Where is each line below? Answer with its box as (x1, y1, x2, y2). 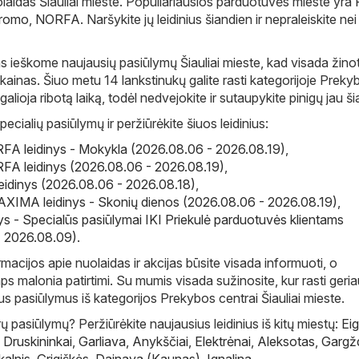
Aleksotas (257, 333, 315, 349)
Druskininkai (3, 333, 72, 349)
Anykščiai (132, 333, 188, 349)
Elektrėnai (195, 333, 251, 349)
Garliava (79, 333, 126, 349)
